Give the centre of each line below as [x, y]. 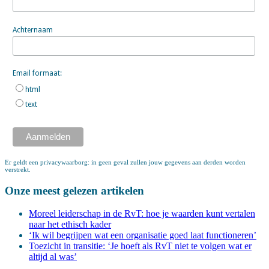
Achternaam [32, 30]
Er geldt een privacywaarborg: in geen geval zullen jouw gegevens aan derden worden [125, 162]
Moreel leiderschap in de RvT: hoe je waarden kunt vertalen [142, 214]
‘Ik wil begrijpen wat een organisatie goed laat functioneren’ [143, 235]
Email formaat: [37, 74]
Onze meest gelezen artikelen [74, 190]
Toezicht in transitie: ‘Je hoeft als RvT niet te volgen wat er [140, 246]
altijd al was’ [53, 257]
